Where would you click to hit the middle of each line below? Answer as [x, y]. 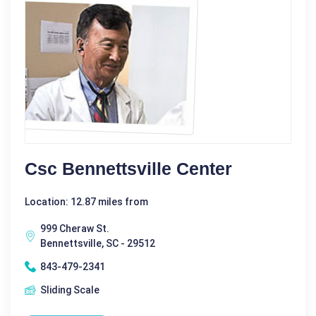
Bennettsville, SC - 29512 [98, 243]
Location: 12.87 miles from [86, 201]
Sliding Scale [70, 290]
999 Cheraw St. [75, 228]
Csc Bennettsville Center [128, 168]
